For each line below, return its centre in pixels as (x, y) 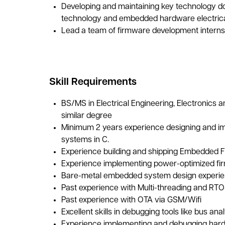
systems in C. (85, 140)
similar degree (86, 116)
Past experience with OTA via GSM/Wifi (131, 200)
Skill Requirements (93, 82)
